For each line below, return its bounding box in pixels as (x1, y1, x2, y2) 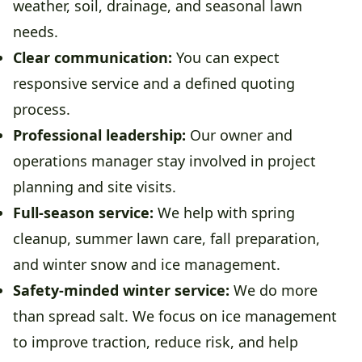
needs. (13, 22, 58, 42)
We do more (229, 280, 318, 301)
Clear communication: (13, 48, 172, 68)
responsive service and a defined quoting (13, 74, 295, 94)
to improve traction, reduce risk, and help (13, 332, 298, 352)
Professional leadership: (13, 125, 186, 145)
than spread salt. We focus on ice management (13, 306, 337, 326)
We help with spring (154, 203, 295, 223)
